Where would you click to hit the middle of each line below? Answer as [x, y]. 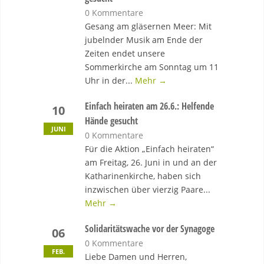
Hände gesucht [111, 121]
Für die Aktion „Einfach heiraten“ [149, 149]
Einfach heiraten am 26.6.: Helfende [149, 106]
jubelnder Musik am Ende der [144, 40]
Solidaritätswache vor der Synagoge [150, 229]
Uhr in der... [110, 80]
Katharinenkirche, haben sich [143, 176]
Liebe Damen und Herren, [136, 257]
